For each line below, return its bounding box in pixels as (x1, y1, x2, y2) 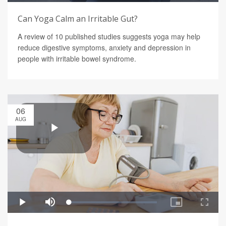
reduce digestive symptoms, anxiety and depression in (18, 42, 191, 53)
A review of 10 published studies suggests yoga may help (18, 31, 200, 42)
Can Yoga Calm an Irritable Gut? (18, 13, 138, 25)
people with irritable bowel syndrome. (18, 53, 136, 64)
